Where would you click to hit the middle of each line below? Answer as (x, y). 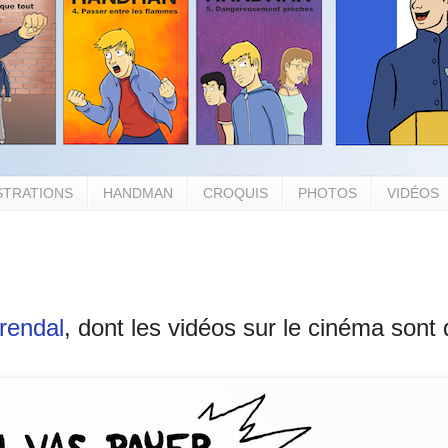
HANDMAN (138, 193)
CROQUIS (235, 193)
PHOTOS (327, 193)
